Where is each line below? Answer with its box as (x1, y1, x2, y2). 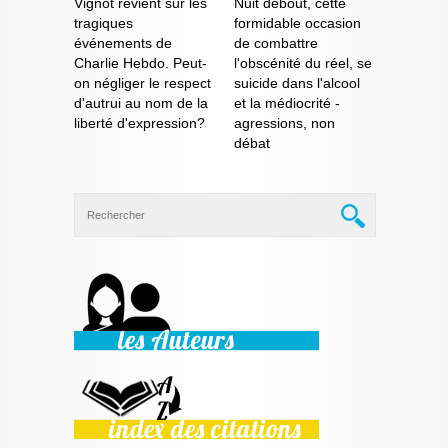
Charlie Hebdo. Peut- (74, 54, 207, 71)
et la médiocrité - (234, 94, 340, 111)
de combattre (234, 34, 318, 51)
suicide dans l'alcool (234, 74, 360, 91)
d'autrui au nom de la (74, 94, 208, 111)
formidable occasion (234, 14, 361, 31)
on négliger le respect (74, 74, 211, 91)
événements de (74, 34, 172, 51)
